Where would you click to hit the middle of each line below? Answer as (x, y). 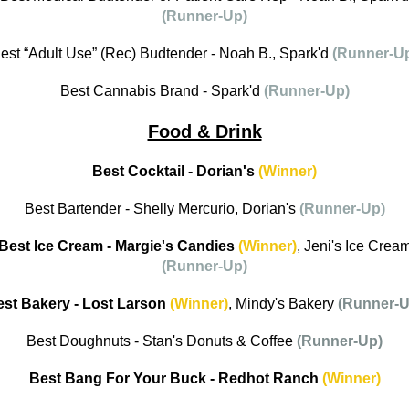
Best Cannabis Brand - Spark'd (162, 91)
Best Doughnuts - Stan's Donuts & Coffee (162, 341)
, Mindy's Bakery (283, 304)
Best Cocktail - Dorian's (175, 172)
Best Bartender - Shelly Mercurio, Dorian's (162, 209)
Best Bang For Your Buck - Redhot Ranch (175, 379)
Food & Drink (204, 132)
